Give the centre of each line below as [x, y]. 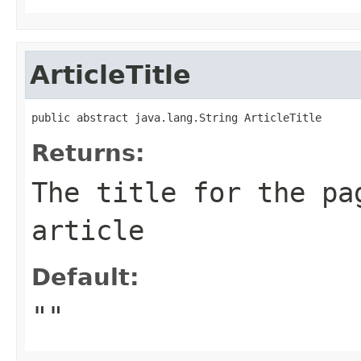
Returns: [88, 153]
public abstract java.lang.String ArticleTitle [176, 117]
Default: [85, 277]
